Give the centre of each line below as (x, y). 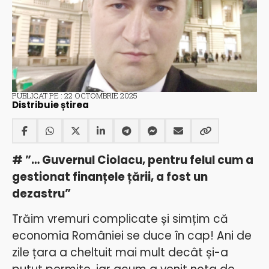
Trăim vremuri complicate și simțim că (120, 219)
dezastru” (41, 193)
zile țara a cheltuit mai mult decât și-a (120, 253)
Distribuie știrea (50, 104)
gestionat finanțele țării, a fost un (110, 177)
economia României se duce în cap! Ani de (132, 236)
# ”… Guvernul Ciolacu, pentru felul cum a (133, 160)
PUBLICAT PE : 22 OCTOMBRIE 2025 (75, 95)
